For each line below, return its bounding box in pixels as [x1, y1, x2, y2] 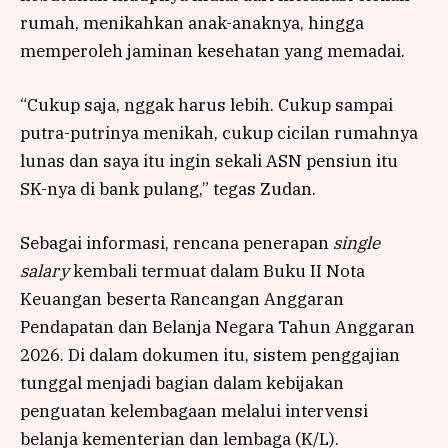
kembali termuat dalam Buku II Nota [69, 259, 365, 282]
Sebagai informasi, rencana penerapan [20, 231, 333, 254]
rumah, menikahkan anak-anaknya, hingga [20, 11, 364, 34]
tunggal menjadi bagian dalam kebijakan [20, 371, 344, 394]
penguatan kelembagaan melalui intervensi [20, 399, 368, 422]
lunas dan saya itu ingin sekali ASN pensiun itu [20, 149, 398, 172]
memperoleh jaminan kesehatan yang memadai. [20, 39, 405, 62]
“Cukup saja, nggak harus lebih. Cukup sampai [20, 93, 393, 116]
